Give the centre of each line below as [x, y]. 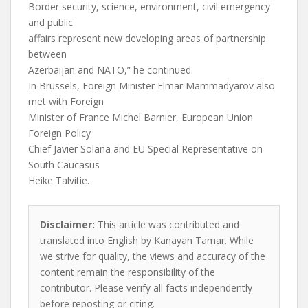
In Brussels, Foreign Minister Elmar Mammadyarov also [152, 86]
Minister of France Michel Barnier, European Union [141, 117]
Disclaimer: [67, 224]
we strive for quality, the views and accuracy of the [153, 256]
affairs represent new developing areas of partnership [147, 38]
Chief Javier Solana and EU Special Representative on [145, 149]
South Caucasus [64, 165]
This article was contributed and [167, 224]
